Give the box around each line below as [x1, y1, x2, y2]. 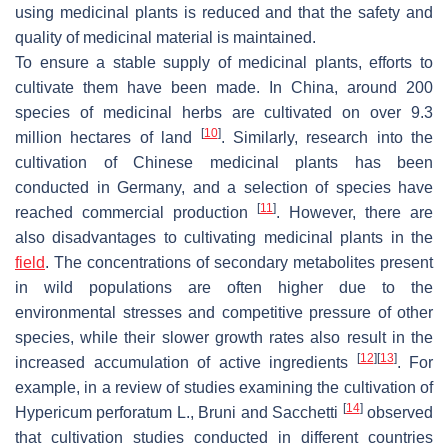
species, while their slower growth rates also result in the [15, 328, 433, 346]
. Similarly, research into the [220, 128, 433, 146]
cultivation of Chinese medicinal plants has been [15, 153, 433, 171]
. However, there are [276, 203, 433, 221]
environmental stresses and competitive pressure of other [15, 303, 433, 321]
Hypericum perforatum [15, 403, 173, 421]
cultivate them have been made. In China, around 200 [15, 78, 433, 96]
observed [362, 403, 434, 421]
